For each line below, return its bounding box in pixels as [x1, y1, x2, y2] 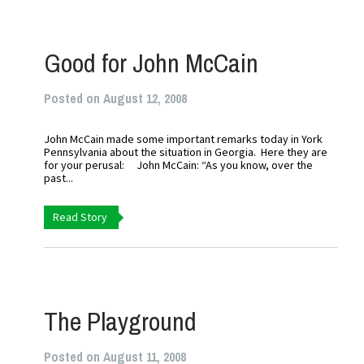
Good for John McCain [44, 45, 259, 80]
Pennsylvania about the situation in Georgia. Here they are [44, 145, 328, 159]
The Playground [44, 304, 197, 339]
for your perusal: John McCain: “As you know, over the [44, 158, 314, 172]
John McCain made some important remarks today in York [44, 132, 323, 146]
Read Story [53, 210, 108, 224]
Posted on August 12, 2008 [44, 89, 188, 107]
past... [44, 171, 74, 185]
